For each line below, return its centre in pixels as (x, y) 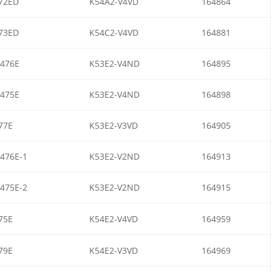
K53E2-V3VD (113, 125)
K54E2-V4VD (113, 219)
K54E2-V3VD (113, 250)
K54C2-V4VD (114, 32)
